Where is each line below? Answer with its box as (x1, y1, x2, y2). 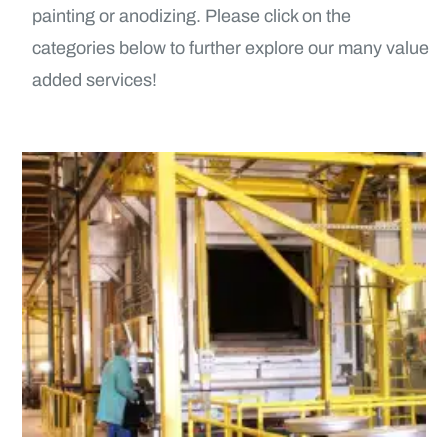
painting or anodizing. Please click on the (32, 6, 351, 26)
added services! (32, 70, 157, 90)
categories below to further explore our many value (32, 38, 429, 58)
